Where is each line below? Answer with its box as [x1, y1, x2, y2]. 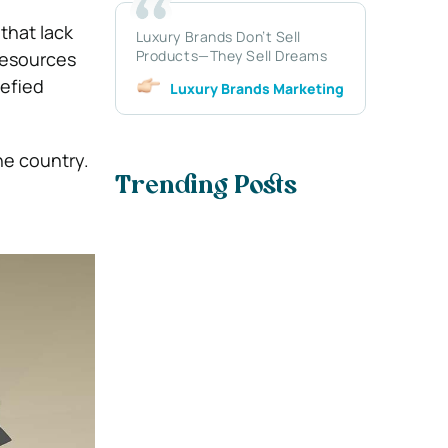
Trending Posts [114, 175, 297, 200]
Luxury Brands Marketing [169, 78, 344, 98]
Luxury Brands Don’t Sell [135, 26, 302, 46]
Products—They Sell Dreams [135, 45, 328, 65]
